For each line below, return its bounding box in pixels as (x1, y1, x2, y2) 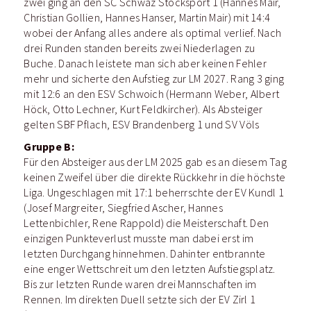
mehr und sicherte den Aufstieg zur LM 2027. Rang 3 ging (24, 72, 285, 85)
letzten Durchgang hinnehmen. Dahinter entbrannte (24, 247, 266, 260)
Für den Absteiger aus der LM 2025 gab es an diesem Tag (24, 155, 287, 169)
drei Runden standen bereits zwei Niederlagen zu (24, 42, 255, 55)
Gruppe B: (24, 140, 74, 154)
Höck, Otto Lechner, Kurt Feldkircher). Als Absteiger (24, 103, 263, 116)
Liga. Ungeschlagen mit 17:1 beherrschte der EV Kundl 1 (24, 186, 284, 199)
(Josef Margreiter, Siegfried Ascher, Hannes (24, 201, 224, 215)
